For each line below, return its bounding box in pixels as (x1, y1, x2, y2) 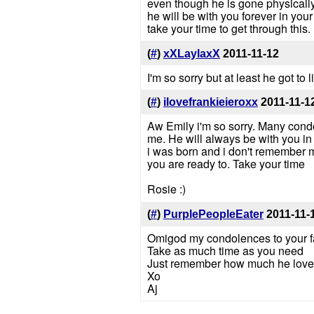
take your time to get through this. (146, 20, 310, 36)
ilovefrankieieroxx (163, 96, 258, 109)
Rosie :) (146, 181, 186, 198)
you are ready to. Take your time (146, 156, 305, 172)
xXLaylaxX (163, 47, 220, 60)
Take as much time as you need (146, 242, 303, 259)
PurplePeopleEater (163, 208, 264, 221)
